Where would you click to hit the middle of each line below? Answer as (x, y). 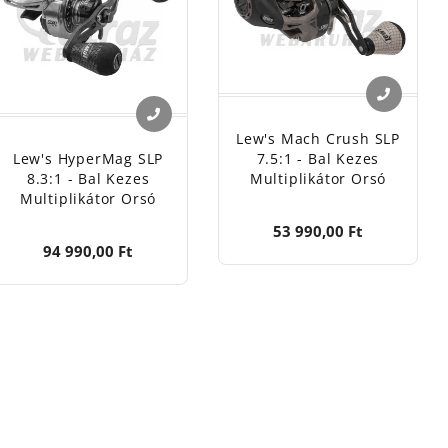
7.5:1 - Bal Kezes (318, 159)
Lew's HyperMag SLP (88, 158)
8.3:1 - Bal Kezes (88, 178)
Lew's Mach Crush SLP (317, 139)
